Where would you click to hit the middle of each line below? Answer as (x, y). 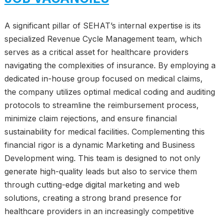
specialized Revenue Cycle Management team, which (103, 39)
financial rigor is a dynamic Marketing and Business (99, 145)
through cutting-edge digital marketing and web (92, 185)
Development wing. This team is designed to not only (102, 158)
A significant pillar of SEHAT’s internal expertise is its (102, 26)
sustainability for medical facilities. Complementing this (104, 132)
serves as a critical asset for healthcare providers (96, 52)
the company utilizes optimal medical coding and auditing (110, 92)
